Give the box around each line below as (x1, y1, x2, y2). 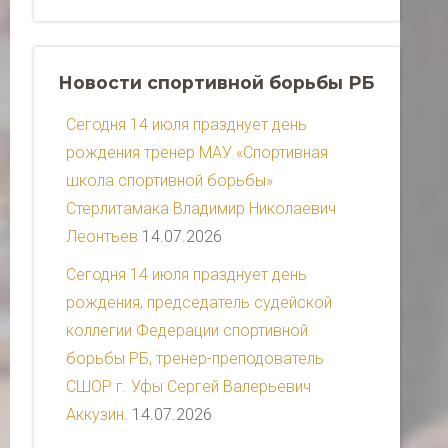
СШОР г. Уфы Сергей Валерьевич (66, 377, 311, 397)
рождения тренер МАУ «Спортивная (66, 143, 328, 163)
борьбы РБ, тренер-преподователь (66, 349, 324, 369)
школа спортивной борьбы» (66, 171, 273, 191)
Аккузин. (66, 405, 128, 425)
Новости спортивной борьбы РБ (58, 72, 374, 94)
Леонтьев (66, 227, 138, 247)
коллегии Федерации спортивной (66, 321, 308, 341)
